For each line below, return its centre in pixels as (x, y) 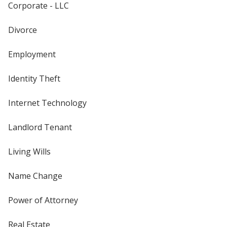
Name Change (35, 176)
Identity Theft (34, 79)
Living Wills (29, 152)
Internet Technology (47, 103)
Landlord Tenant (40, 127)
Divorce (23, 30)
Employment (32, 54)
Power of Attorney (43, 200)
